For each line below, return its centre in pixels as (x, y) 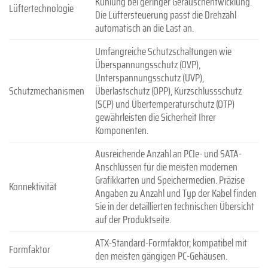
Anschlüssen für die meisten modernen (166, 167)
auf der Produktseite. (133, 219)
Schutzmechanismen (47, 91)
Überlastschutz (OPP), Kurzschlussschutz (168, 91)
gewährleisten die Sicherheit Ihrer (155, 117)
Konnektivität (33, 186)
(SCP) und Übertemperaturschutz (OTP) (165, 104)
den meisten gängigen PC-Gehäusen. (161, 256)
